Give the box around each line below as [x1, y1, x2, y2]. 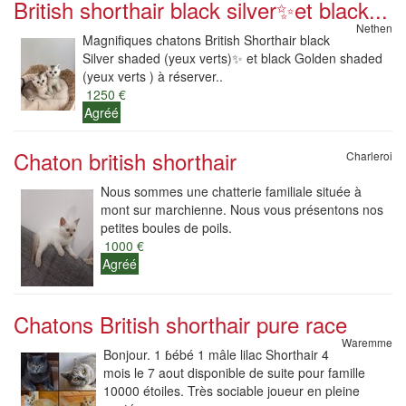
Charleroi [346, 148, 392, 163]
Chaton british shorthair [14, 145, 237, 177]
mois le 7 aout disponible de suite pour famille [103, 363, 365, 382]
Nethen [356, 20, 392, 35]
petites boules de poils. [101, 218, 232, 237]
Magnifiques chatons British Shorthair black [82, 31, 330, 49]
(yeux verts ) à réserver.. [82, 67, 223, 85]
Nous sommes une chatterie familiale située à [101, 182, 362, 200]
